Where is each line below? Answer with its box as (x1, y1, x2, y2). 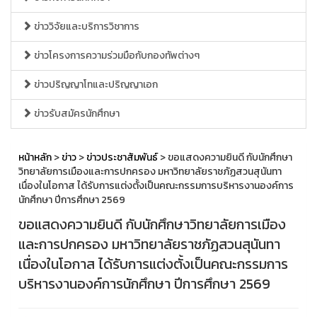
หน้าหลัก (18, 149, 52, 165)
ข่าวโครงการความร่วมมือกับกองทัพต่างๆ (32, 47, 200, 63)
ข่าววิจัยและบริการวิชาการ (32, 18, 139, 34)
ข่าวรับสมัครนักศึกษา (32, 105, 120, 121)
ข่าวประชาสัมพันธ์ (86, 149, 158, 165)
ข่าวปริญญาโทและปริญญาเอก (32, 76, 158, 92)
